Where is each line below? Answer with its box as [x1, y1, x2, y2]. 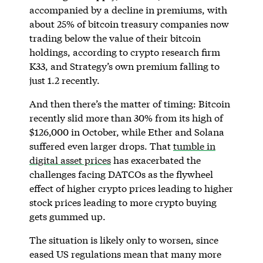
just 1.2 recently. [29, 73, 102, 86]
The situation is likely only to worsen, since [29, 233, 218, 246]
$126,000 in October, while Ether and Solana [29, 125, 224, 138]
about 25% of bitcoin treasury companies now [29, 17, 229, 30]
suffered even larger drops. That [29, 139, 173, 152]
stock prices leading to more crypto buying [29, 195, 217, 208]
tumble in [173, 139, 215, 152]
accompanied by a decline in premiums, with [29, 3, 227, 16]
